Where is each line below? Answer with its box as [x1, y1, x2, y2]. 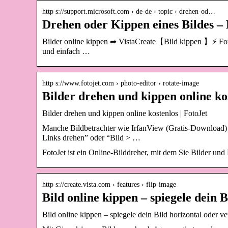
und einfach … [42, 46, 90, 55]
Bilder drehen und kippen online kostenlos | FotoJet [42, 108, 207, 118]
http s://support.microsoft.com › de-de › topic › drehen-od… [42, 7, 215, 15]
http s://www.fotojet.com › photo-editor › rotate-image [42, 79, 199, 87]
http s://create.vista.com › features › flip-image [42, 180, 176, 188]
